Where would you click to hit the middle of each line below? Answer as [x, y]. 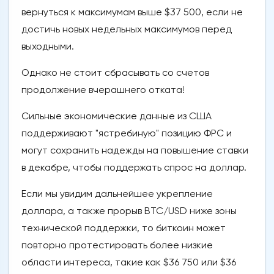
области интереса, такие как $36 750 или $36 [129, 262]
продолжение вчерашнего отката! [103, 90]
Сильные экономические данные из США [117, 116]
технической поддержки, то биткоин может [124, 228]
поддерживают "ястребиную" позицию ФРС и [127, 133]
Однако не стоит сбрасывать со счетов [115, 73]
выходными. [48, 46]
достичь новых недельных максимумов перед [127, 29]
